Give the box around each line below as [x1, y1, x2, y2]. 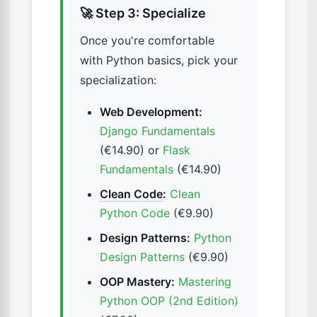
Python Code [100, 206, 170, 221]
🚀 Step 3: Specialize [80, 6, 206, 21]
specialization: [80, 73, 156, 88]
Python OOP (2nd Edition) [100, 294, 238, 309]
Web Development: [100, 105, 202, 120]
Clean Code [100, 187, 163, 202]
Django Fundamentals [100, 124, 215, 139]
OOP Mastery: [100, 275, 175, 289]
